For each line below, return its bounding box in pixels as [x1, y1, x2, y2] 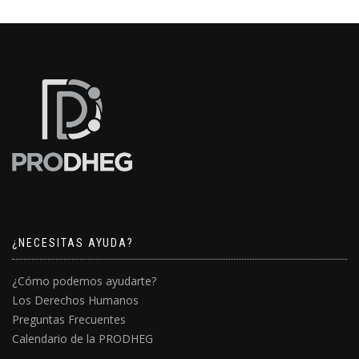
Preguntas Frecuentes [12, 312, 126, 328]
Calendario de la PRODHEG [12, 331, 153, 347]
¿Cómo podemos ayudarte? [12, 273, 156, 289]
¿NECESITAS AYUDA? [12, 236, 134, 250]
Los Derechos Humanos [12, 292, 139, 309]
